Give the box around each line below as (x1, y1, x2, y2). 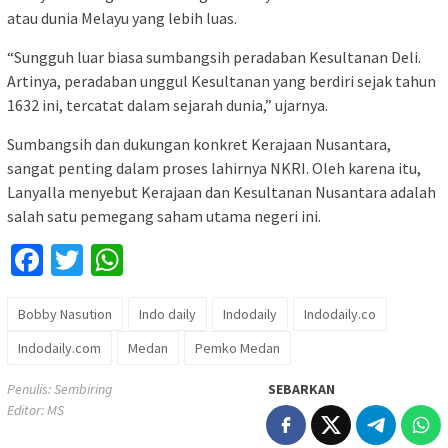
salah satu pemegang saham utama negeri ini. (7, 206, 321, 227)
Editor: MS (7, 401, 64, 420)
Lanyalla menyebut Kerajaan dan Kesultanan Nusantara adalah (7, 182, 436, 203)
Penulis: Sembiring (7, 380, 112, 399)
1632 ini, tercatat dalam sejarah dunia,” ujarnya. (7, 95, 328, 116)
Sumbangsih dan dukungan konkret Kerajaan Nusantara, (7, 134, 391, 155)
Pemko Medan (195, 339, 280, 358)
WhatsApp (123, 240, 260, 281)
